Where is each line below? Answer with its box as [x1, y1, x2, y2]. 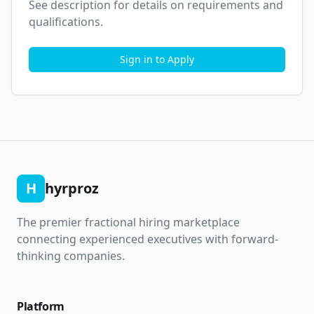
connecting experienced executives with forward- [17, 231, 278, 247]
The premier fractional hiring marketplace [17, 214, 240, 230]
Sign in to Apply [120, 53, 194, 66]
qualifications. [29, 14, 103, 29]
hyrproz [45, 179, 99, 198]
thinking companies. [17, 248, 125, 264]
